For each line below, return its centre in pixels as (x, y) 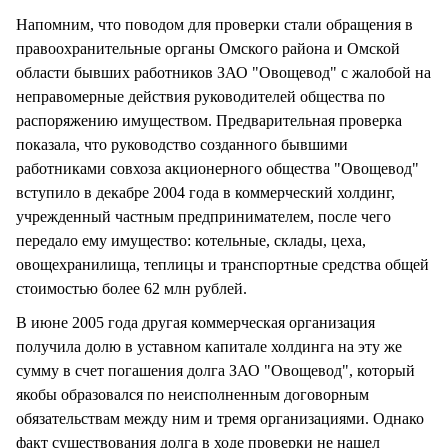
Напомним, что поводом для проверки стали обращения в (214, 25)
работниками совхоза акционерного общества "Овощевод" (217, 169)
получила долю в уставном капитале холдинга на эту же (209, 347)
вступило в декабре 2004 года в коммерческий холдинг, (205, 193)
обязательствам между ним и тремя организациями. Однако (220, 419)
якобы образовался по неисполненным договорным (192, 395)
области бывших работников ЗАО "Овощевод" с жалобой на (223, 73)
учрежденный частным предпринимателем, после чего (203, 217)
